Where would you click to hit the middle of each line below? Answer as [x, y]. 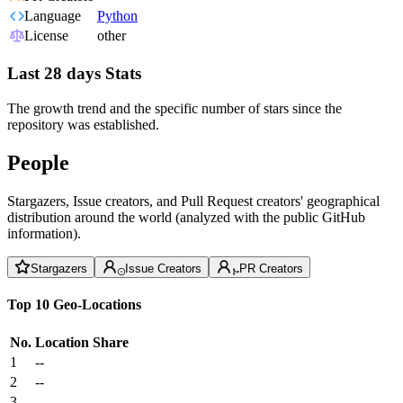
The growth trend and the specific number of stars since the [175, 108]
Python [117, 16]
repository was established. [83, 124]
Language [53, 16]
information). [44, 233]
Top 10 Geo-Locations [74, 304]
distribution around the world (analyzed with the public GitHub [186, 217]
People [38, 162]
